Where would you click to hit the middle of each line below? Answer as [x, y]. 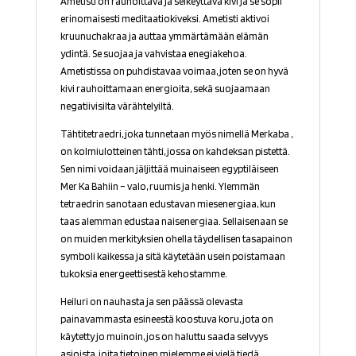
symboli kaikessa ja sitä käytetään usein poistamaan [172, 256]
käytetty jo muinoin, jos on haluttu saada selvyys [164, 336]
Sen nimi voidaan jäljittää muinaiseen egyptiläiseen [169, 168]
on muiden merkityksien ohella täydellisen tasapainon [176, 238]
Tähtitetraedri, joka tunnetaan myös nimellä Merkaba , [176, 133]
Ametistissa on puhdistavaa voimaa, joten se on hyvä [174, 71]
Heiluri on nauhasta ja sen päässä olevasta [151, 301]
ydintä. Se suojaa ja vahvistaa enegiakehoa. [153, 53]
